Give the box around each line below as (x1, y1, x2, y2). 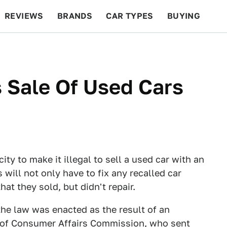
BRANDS (57, 11, 93, 21)
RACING (84, 44, 118, 53)
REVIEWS (5, 11, 44, 21)
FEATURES (168, 44, 213, 53)
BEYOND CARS (10, 44, 71, 53)
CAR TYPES (106, 11, 154, 21)
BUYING (167, 11, 201, 21)
